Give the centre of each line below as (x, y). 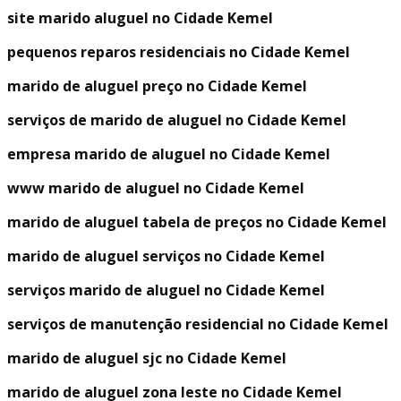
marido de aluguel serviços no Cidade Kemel (166, 256)
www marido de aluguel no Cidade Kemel (156, 188)
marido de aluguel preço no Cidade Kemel (157, 86)
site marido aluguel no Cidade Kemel (140, 18)
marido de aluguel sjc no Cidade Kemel (147, 358)
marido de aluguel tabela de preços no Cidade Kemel (197, 222)
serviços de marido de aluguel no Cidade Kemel (177, 120)
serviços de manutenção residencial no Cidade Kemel (198, 324)
